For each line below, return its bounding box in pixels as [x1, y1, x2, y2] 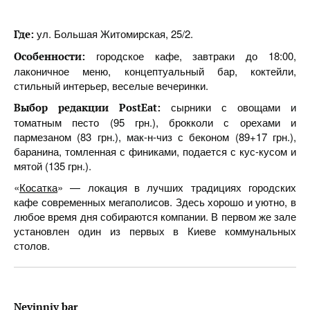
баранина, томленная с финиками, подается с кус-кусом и [14, 144, 296, 158]
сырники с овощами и [171, 100, 296, 114]
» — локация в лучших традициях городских [57, 180, 296, 194]
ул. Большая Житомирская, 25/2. [37, 26, 193, 41]
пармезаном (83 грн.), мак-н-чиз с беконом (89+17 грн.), [14, 129, 296, 144]
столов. [14, 238, 53, 253]
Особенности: [14, 49, 85, 63]
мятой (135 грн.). [14, 158, 91, 173]
